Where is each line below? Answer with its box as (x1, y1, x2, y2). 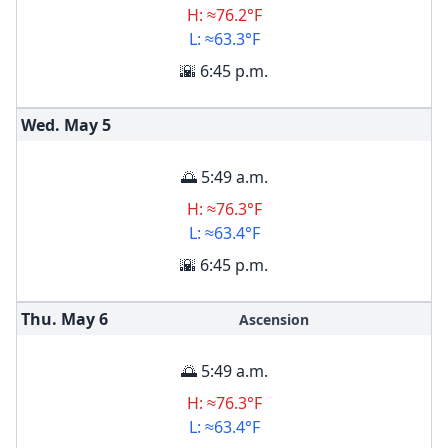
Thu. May (21, 308, 95, 330)
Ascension (238, 310, 309, 329)
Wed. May (21, 114, 98, 136)
